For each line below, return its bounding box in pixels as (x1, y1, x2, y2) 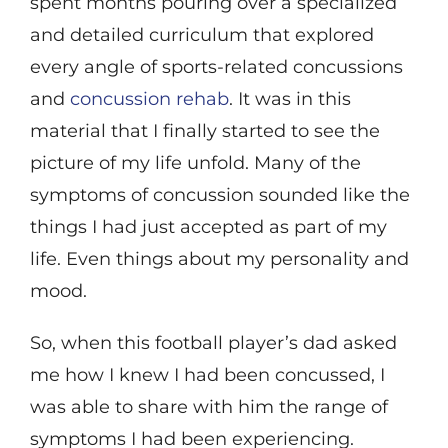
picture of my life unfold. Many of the (29, 152, 361, 175)
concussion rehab (69, 88, 229, 111)
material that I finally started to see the (29, 120, 380, 143)
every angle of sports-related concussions (29, 56, 403, 79)
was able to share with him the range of (29, 396, 388, 419)
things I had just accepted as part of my (29, 216, 387, 239)
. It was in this (228, 88, 351, 111)
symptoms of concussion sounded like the (29, 184, 410, 207)
